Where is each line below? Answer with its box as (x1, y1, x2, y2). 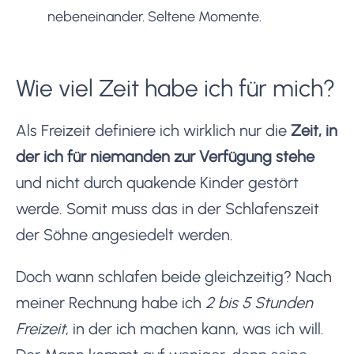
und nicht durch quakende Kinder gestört (16, 172, 299, 192)
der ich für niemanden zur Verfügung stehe (16, 146, 314, 166)
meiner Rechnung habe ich (16, 292, 205, 312)
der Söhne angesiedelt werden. (16, 224, 233, 244)
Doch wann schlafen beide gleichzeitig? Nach (16, 266, 332, 286)
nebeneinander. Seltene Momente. (47, 7, 262, 25)
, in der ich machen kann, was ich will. (66, 318, 324, 338)
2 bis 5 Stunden (205, 292, 313, 312)
